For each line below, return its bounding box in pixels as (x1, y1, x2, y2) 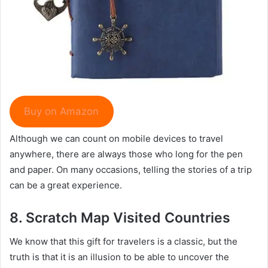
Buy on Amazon (24, 105, 99, 118)
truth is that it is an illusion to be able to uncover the (10, 251, 229, 263)
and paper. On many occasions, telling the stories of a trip (10, 163, 252, 175)
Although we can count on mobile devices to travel (10, 132, 223, 144)
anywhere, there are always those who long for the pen (10, 148, 243, 160)
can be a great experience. (10, 179, 122, 191)
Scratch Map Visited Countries (26, 209, 230, 226)
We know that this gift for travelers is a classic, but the (10, 236, 237, 248)
